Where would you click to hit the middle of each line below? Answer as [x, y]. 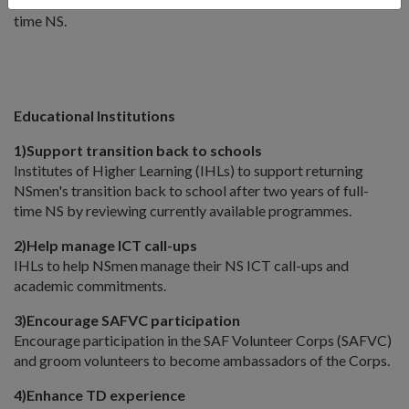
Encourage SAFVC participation [133, 320]
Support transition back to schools [144, 150]
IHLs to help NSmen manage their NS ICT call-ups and [181, 265]
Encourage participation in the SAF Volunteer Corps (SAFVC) [203, 340]
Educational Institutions [94, 115]
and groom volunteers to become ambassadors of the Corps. [202, 360]
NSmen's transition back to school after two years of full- [191, 190]
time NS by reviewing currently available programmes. [183, 210]
